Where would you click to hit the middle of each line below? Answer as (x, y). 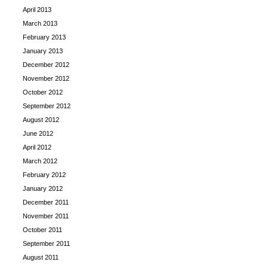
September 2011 (46, 243)
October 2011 (42, 230)
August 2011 (41, 257)
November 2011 (46, 216)
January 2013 (43, 51)
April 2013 (37, 10)
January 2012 (43, 188)
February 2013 (44, 37)
